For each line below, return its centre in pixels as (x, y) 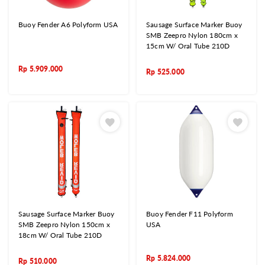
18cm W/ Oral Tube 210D (60, 235)
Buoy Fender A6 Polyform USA (68, 25)
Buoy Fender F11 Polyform (190, 214)
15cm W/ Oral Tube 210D (188, 46)
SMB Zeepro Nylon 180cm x (192, 35)
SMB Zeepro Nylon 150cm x (64, 224)
